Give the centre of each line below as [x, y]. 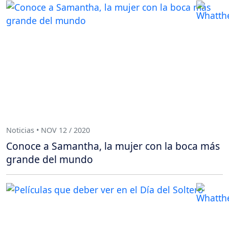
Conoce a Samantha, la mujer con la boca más [113, 146]
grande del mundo [50, 159]
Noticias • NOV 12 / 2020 [48, 130]
